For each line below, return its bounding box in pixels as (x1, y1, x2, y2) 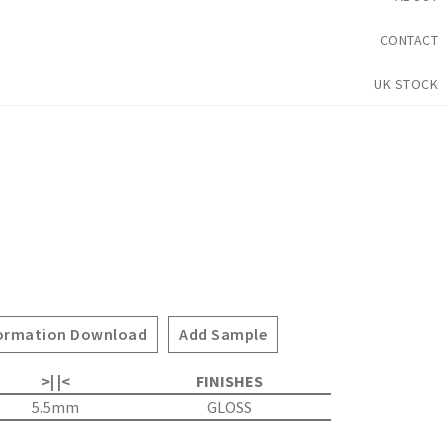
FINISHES (195, 371, 263, 391)
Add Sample (179, 324, 267, 344)
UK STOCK (374, 75, 438, 93)
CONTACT (379, 31, 438, 49)
